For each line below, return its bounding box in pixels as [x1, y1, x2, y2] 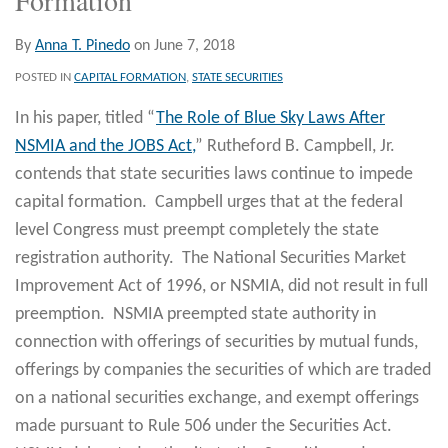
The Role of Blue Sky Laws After [156, 108, 385, 128]
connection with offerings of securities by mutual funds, [15, 332, 418, 352]
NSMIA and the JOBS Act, [15, 136, 195, 156]
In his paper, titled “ [15, 108, 156, 128]
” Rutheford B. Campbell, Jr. [195, 136, 395, 156]
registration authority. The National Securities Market [15, 248, 406, 268]
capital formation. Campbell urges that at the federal [15, 192, 403, 212]
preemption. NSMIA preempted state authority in [15, 304, 376, 324]
